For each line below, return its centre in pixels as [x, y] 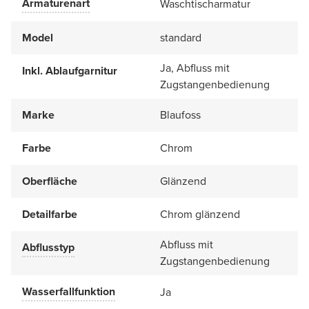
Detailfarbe [50, 214]
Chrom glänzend [200, 214]
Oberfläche [50, 181]
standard [181, 37]
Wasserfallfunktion [69, 291]
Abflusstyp [48, 247]
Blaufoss [180, 114]
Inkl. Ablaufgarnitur [70, 70]
